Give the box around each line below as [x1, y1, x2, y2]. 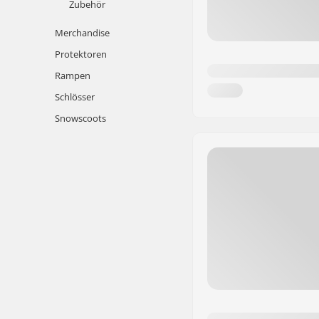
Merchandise [55, 26, 110, 39]
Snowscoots [55, 112, 106, 125]
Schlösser [55, 90, 95, 103]
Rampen [55, 69, 90, 82]
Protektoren [55, 48, 107, 61]
